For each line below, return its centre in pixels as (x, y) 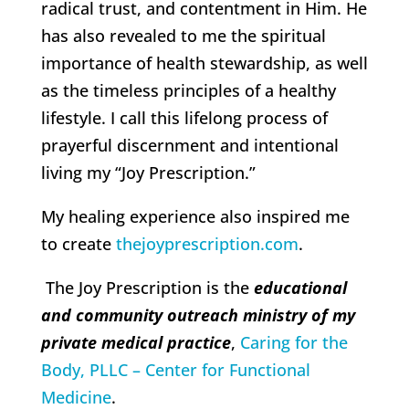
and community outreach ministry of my (198, 315)
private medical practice (136, 343)
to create (78, 244)
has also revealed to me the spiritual (183, 36)
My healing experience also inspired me (195, 217)
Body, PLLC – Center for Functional (175, 370)
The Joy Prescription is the (147, 288)
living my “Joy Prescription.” (150, 173)
